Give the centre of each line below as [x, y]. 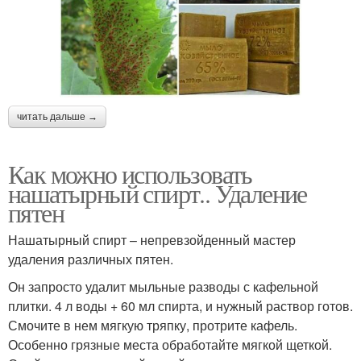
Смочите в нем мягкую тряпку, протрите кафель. [153, 325]
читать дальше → [57, 116]
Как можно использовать [130, 173]
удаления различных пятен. [91, 259]
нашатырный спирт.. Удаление [158, 193]
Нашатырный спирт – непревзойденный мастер [152, 239]
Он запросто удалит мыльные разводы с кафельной [163, 286]
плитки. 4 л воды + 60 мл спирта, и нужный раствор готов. [180, 305]
